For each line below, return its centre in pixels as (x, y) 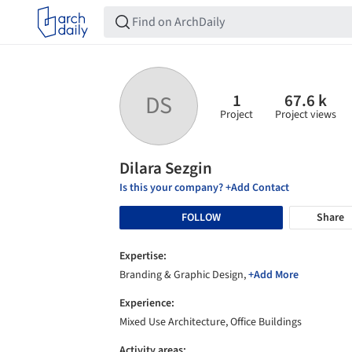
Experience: (147, 303)
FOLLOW (201, 217)
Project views (306, 114)
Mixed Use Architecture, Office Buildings (211, 322)
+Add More (273, 275)
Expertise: (143, 256)
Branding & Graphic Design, (184, 275)
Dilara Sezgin (166, 168)
